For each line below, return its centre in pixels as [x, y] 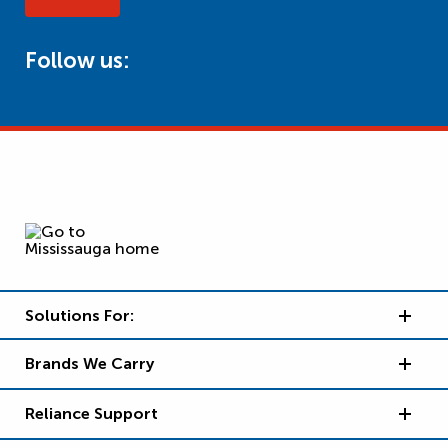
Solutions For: [79, 315]
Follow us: [77, 60]
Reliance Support [91, 413]
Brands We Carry [89, 363]
